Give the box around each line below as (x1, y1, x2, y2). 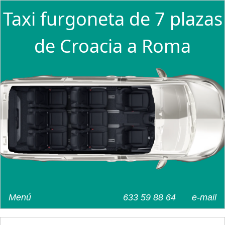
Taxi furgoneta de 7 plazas (3, 7, 222, 31)
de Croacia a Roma (34, 34, 191, 58)
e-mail (192, 192, 216, 202)
